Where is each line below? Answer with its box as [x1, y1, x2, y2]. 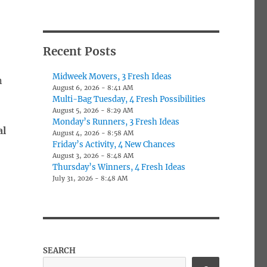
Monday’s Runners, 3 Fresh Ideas [52, 116, 180, 127]
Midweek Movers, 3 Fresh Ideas [52, 71, 172, 82]
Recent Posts [42, 44, 116, 58]
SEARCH [42, 245, 76, 256]
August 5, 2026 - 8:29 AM [52, 106, 133, 114]
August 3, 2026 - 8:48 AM [52, 151, 134, 160]
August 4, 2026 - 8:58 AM [52, 129, 134, 137]
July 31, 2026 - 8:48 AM [52, 174, 128, 182]
